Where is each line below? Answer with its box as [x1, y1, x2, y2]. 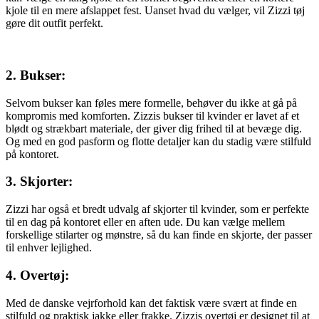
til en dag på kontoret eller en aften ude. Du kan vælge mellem [6, 216, 285, 229]
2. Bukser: [6, 68, 66, 83]
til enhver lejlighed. [6, 241, 92, 254]
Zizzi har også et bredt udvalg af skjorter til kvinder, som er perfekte [6, 203, 309, 216]
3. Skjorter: [6, 174, 73, 189]
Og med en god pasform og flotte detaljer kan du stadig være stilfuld [6, 135, 311, 147]
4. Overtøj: [6, 267, 69, 283]
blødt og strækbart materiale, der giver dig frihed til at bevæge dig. [6, 122, 302, 135]
